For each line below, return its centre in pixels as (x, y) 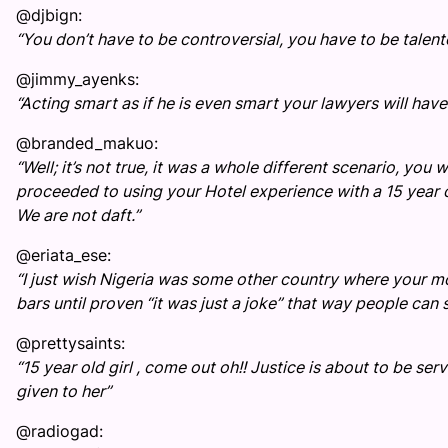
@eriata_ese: (63, 255)
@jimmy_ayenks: (77, 79)
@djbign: (49, 15)
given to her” (63, 391)
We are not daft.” (78, 215)
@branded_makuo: (87, 143)
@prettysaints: (70, 343)
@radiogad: (59, 431)
